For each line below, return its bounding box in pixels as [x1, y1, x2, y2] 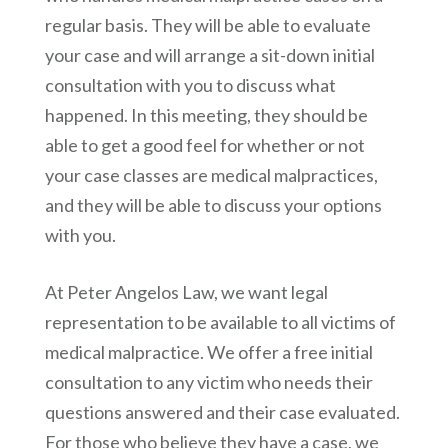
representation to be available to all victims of [44, 311, 396, 334]
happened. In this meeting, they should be [44, 104, 368, 127]
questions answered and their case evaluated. [44, 401, 400, 424]
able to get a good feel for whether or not [44, 134, 365, 157]
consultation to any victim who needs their [44, 371, 373, 394]
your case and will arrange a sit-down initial [44, 44, 375, 67]
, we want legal [213, 281, 328, 304]
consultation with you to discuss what [44, 74, 336, 97]
